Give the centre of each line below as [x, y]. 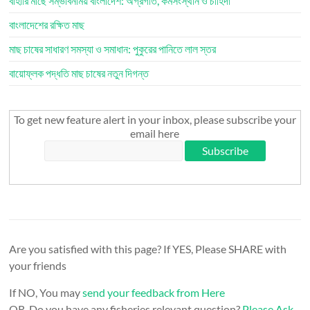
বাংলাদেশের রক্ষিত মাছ [47, 25]
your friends [38, 266]
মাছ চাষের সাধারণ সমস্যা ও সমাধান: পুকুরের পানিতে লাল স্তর [113, 49]
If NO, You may [46, 293]
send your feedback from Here [154, 293]
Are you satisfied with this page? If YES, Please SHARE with [148, 249]
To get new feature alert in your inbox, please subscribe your [155, 119]
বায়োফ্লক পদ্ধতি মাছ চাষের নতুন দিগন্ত [79, 73]
